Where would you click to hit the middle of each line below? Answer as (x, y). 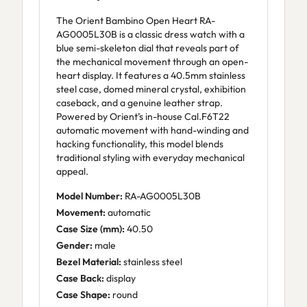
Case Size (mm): (90, 229)
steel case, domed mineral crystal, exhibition (151, 89)
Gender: (74, 245)
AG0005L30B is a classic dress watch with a (150, 34)
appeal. (72, 171)
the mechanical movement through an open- (152, 62)
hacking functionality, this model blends (140, 144)
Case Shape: (83, 295)
